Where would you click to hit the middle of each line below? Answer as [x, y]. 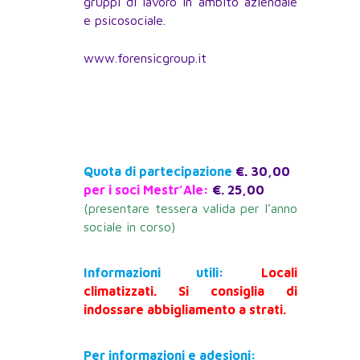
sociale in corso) [130, 227]
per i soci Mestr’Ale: [147, 190]
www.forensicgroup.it [145, 58]
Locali [279, 273]
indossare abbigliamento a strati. [185, 310]
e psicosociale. [125, 20]
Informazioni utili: [154, 273]
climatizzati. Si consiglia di [190, 291]
